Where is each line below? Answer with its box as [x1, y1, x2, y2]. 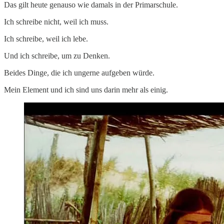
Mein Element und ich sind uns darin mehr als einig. [4, 85, 168, 94]
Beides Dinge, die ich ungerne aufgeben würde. [4, 68, 154, 77]
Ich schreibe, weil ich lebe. [4, 34, 88, 43]
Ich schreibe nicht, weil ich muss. [4, 17, 108, 26]
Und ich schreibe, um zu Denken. [4, 51, 110, 60]
